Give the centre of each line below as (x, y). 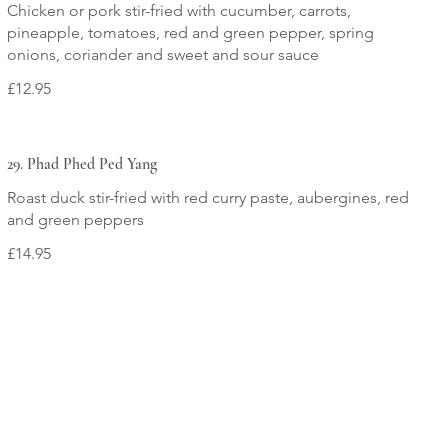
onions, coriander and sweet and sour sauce (162, 54)
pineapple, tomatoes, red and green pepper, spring (190, 32)
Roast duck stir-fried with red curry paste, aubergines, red (207, 197)
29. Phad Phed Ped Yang (81, 163)
